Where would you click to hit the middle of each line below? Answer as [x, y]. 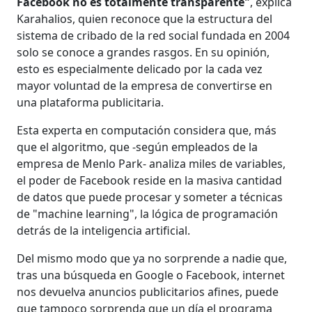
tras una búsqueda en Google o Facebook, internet [151, 275]
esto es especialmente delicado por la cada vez [140, 69]
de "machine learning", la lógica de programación [148, 214]
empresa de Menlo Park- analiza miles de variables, [151, 164]
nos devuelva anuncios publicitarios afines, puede [148, 292]
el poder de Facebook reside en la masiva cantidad [150, 180]
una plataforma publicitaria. [91, 102]
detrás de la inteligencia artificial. [104, 231]
